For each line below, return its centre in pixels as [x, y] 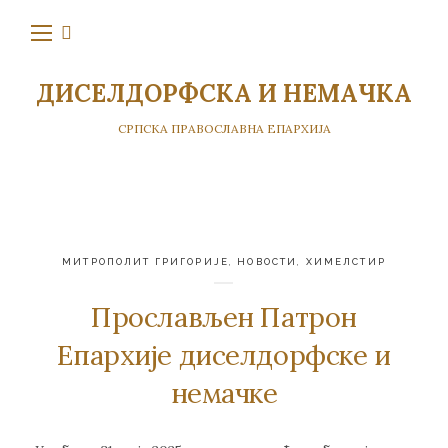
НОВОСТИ [267, 261]
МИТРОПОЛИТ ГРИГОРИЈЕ [145, 261]
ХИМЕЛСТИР [345, 261]
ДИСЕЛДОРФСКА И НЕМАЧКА [224, 93]
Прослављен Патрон [224, 317]
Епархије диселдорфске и [224, 355]
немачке [224, 393]
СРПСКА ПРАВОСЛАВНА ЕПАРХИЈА [224, 129]
